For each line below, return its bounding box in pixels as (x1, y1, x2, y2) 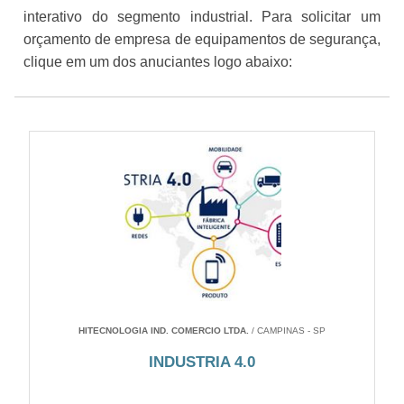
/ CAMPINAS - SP (249, 326, 326, 335)
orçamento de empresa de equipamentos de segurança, (23, 32, 381, 47)
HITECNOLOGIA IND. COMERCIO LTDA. (78, 326, 249, 335)
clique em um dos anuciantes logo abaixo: (23, 54, 293, 69)
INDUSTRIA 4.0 (149, 353, 255, 371)
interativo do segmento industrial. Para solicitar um (23, 9, 381, 24)
